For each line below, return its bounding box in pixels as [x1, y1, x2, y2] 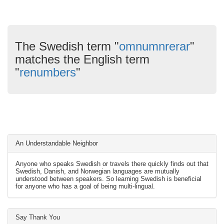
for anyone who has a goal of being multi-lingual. [15, 182, 155, 190]
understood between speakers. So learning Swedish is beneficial [15, 175, 201, 182]
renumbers [19, 65, 76, 79]
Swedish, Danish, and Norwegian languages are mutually [15, 167, 179, 175]
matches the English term [15, 52, 149, 66]
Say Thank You [15, 213, 60, 221]
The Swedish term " [15, 39, 119, 53]
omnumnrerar [119, 39, 190, 53]
